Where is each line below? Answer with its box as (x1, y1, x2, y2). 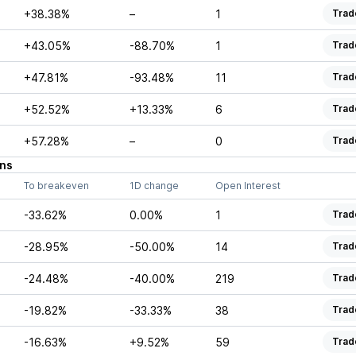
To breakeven (23, 180, 89, 192)
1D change (129, 180, 179, 192)
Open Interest (215, 180, 281, 192)
